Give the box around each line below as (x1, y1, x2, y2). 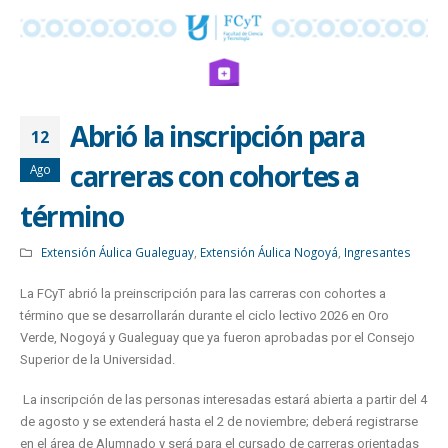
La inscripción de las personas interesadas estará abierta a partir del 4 (23, 392, 427, 408)
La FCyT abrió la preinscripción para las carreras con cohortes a (20, 285, 386, 301)
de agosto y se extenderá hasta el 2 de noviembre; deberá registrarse (20, 414, 418, 430)
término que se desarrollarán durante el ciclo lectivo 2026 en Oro (20, 307, 389, 323)
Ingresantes (343, 243, 411, 260)
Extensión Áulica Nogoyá (199, 243, 338, 260)
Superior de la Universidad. (20, 351, 175, 367)
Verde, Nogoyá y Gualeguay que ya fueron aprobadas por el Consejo (20, 329, 415, 345)
